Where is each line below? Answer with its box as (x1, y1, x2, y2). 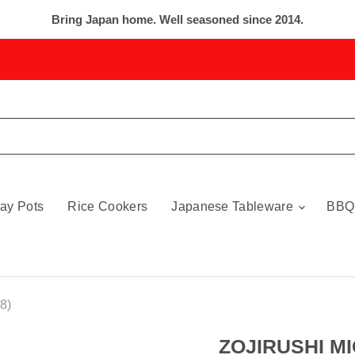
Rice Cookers (67, 199, 148, 213)
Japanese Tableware (171, 199, 297, 213)
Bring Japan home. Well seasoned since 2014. (52, 13, 303, 26)
